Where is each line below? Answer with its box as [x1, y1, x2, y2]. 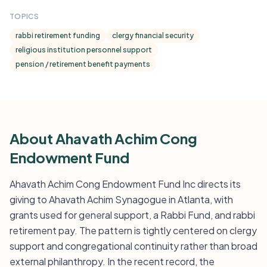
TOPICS [10, 12, 39, 21]
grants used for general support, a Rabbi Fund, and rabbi [10, 209, 255, 221]
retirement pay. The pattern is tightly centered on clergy [10, 224, 257, 237]
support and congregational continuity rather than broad [10, 240, 257, 252]
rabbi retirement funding [15, 31, 100, 40]
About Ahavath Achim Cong [10, 129, 197, 147]
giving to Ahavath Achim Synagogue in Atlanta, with [10, 193, 233, 206]
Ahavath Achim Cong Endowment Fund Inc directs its [10, 178, 241, 190]
